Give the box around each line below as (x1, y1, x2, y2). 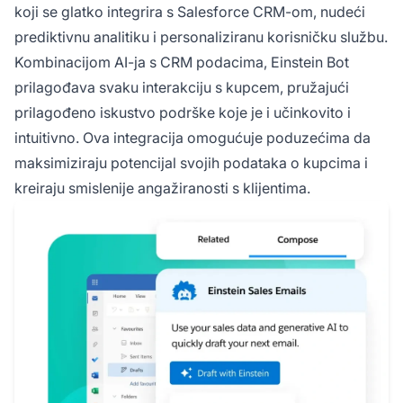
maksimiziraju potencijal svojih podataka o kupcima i (14, 153, 368, 172)
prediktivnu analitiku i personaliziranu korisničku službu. (14, 27, 388, 46)
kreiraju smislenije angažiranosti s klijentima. (14, 178, 310, 197)
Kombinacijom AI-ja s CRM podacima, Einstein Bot (14, 52, 349, 71)
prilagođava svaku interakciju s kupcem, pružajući (14, 77, 349, 96)
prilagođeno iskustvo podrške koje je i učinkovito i (14, 103, 351, 121)
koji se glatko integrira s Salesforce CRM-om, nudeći (14, 2, 365, 21)
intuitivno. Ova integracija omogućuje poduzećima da (14, 128, 371, 147)
